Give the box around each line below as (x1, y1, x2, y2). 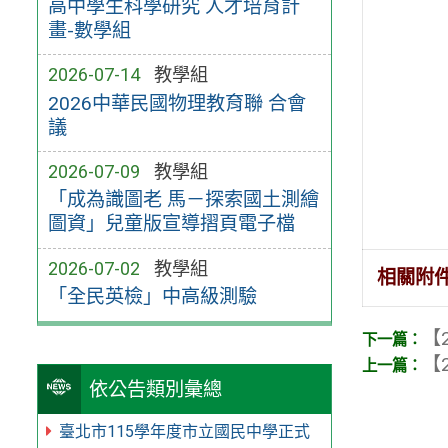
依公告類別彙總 (89, 377, 223, 401)
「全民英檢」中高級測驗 (47, 285, 257, 309)
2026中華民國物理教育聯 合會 (47, 91, 306, 115)
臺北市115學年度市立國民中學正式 (58, 421, 310, 441)
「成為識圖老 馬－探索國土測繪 (47, 188, 319, 212)
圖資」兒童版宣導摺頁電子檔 (47, 212, 295, 236)
